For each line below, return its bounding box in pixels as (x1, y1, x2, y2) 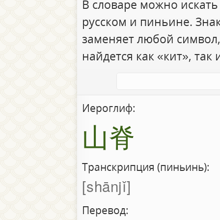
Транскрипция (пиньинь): (82, 160, 210, 174)
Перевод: (82, 203, 129, 217)
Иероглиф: (82, 101, 136, 115)
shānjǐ (86, 175, 127, 196)
